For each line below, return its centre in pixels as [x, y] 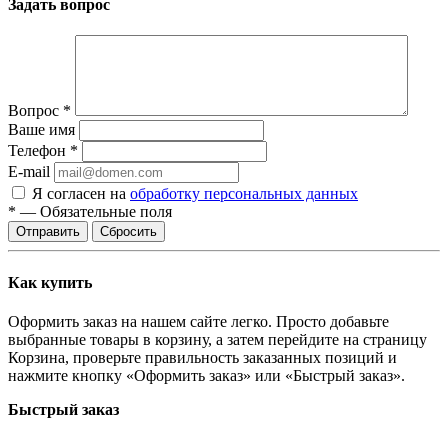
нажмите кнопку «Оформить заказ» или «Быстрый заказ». [206, 375]
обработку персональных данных [244, 194]
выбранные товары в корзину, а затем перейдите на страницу [217, 339]
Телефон [39, 151]
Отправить [48, 232]
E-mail [29, 172]
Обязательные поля [106, 212]
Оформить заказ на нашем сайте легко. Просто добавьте [198, 321]
